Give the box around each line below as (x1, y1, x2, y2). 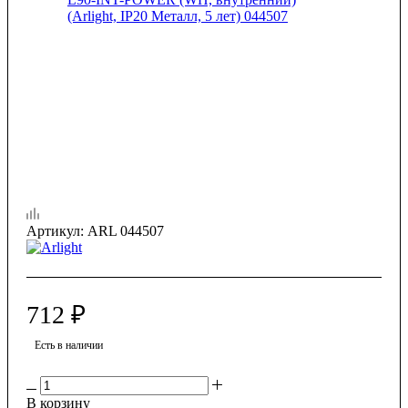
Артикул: (26, 222, 84, 239)
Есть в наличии (35, 338, 103, 352)
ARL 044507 (87, 222, 164, 239)
